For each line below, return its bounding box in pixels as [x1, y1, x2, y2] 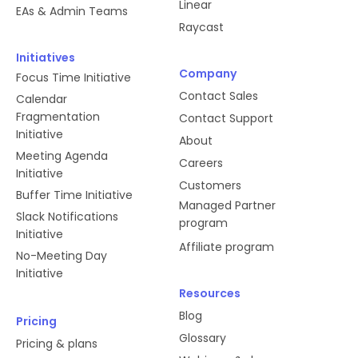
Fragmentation [16, 108, 100, 125]
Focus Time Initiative [16, 69, 131, 86]
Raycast [179, 18, 224, 35]
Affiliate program [179, 238, 274, 255]
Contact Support [179, 109, 273, 126]
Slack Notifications [16, 208, 118, 225]
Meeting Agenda [16, 147, 108, 164]
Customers [179, 177, 241, 193]
